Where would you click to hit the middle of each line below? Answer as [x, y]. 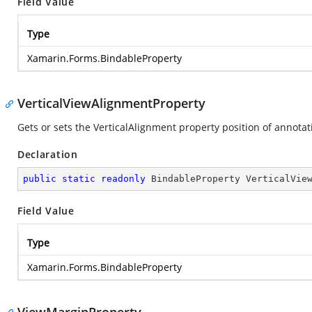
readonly [123, 179]
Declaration [48, 154]
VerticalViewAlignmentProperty [111, 103]
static [79, 179]
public [40, 179]
